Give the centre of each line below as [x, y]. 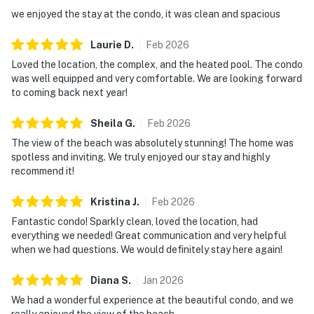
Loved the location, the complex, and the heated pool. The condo [157, 64]
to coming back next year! [69, 92]
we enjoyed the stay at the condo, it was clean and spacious [146, 14]
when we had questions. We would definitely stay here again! [147, 249]
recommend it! [43, 171]
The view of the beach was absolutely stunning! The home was [152, 143]
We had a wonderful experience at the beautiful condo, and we [152, 300]
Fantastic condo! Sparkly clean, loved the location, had [135, 221]
